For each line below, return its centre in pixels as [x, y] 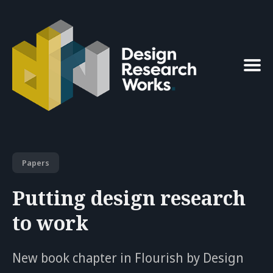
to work [50, 222]
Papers [36, 162]
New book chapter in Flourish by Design [128, 257]
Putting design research [129, 197]
